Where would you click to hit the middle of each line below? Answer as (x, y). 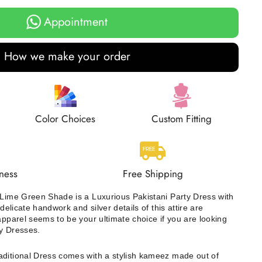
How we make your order (67, 57)
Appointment (76, 22)
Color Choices (65, 119)
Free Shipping (153, 174)
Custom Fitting (182, 119)
